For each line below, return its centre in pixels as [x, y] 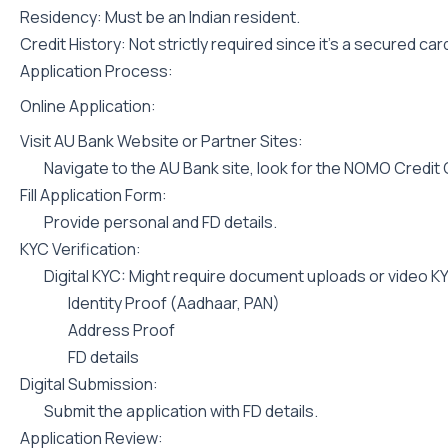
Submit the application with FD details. [181, 411]
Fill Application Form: [93, 195]
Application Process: [96, 71]
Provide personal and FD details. [160, 222]
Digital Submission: [89, 384]
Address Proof [121, 330]
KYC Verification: [80, 249]
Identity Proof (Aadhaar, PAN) [174, 303]
